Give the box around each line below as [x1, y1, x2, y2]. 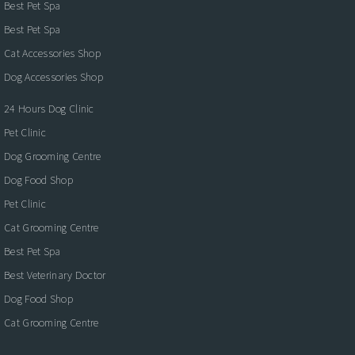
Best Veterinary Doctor [4, 267, 106, 282]
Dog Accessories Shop [4, 69, 103, 84]
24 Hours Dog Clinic [4, 101, 94, 116]
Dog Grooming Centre [4, 148, 101, 163]
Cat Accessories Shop [4, 45, 101, 60]
